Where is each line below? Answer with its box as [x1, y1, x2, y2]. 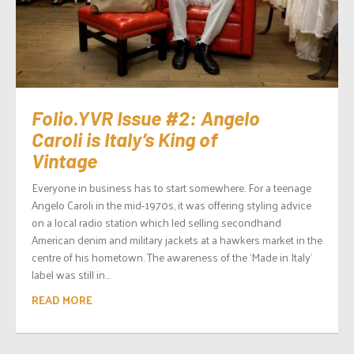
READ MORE [32, 290, 92, 311]
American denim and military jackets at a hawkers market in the [32, 230, 322, 250]
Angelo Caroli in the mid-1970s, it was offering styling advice [32, 195, 311, 216]
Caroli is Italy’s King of [32, 127, 217, 152]
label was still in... [32, 265, 110, 285]
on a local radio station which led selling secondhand [32, 213, 281, 233]
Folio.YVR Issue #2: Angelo [32, 106, 260, 130]
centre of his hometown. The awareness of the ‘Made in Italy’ [32, 247, 312, 268]
